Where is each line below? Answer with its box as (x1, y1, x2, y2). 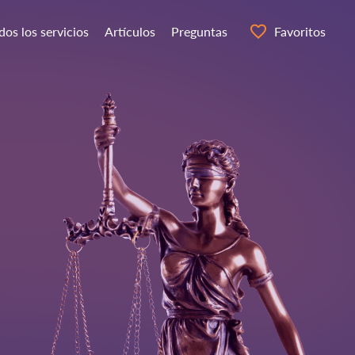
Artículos (105, 24, 155, 39)
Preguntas (171, 24, 227, 39)
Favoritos (274, 24, 326, 39)
